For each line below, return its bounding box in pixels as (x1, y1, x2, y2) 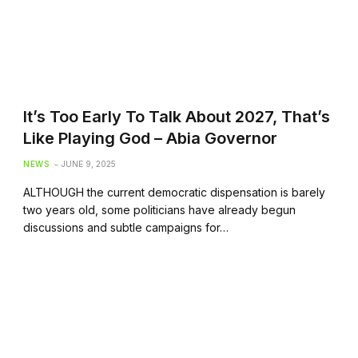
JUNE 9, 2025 (62, 158, 117, 169)
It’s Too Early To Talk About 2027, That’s (23, 106, 331, 126)
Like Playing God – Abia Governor (23, 128, 278, 148)
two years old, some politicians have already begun (23, 202, 296, 217)
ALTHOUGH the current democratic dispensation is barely (23, 185, 326, 199)
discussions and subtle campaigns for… (23, 220, 229, 234)
